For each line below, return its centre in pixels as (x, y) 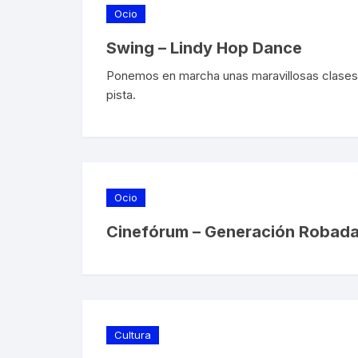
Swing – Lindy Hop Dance (204, 48)
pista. (121, 94)
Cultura (133, 334)
